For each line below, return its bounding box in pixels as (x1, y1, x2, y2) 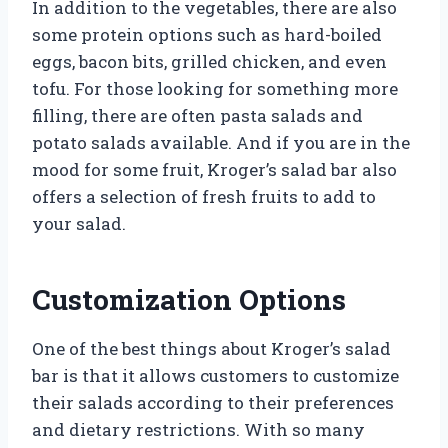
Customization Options (32, 280, 346, 318)
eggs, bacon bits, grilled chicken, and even (32, 49, 387, 73)
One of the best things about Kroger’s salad (32, 336, 391, 360)
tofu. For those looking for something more (32, 76, 398, 100)
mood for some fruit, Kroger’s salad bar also (32, 157, 397, 181)
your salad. (32, 211, 126, 235)
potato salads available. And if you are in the (32, 130, 410, 154)
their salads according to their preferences (32, 390, 394, 414)
